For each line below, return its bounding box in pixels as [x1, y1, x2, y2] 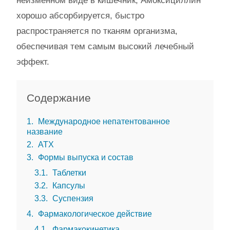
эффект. [16, 57, 49, 67]
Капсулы [50, 181, 85, 190]
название [27, 127, 63, 136]
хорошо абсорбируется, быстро [16, 11, 144, 21]
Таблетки [50, 168, 86, 177]
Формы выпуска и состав [36, 152, 133, 162]
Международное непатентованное [36, 117, 170, 126]
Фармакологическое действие [36, 209, 152, 218]
